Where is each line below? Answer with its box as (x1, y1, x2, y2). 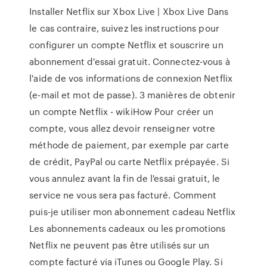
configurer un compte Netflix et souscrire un (29, 38, 223, 51)
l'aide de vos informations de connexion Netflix (29, 72, 232, 85)
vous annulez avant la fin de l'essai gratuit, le (29, 172, 221, 185)
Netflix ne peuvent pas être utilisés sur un (29, 238, 210, 252)
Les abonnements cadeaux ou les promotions (29, 222, 226, 235)
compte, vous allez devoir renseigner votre (29, 122, 216, 135)
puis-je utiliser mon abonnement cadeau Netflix (29, 205, 235, 218)
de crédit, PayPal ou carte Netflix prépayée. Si (29, 155, 229, 168)
